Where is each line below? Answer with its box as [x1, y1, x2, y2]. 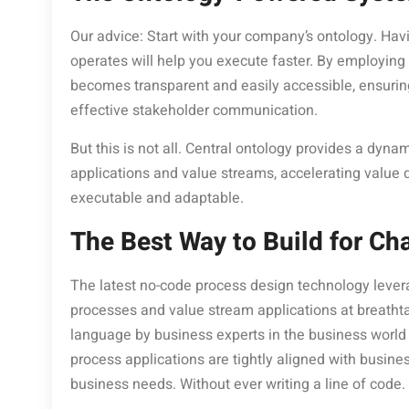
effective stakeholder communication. [70, 100, 318, 122]
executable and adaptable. [70, 187, 244, 210]
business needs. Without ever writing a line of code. [70, 373, 405, 396]
